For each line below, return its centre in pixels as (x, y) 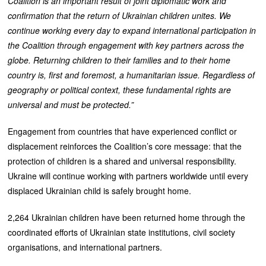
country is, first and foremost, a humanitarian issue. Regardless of (132, 75)
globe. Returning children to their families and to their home (119, 60)
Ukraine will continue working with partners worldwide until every (128, 175)
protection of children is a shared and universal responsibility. (122, 161)
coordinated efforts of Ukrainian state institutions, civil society (122, 232)
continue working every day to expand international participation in (132, 30)
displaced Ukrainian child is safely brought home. (100, 190)
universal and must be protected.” (71, 104)
